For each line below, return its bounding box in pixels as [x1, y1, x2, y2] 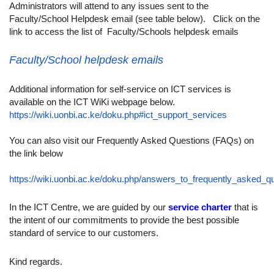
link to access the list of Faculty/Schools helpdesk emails [9, 27, 241, 37]
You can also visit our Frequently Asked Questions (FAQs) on [9, 135, 254, 146]
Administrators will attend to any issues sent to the [9, 1, 209, 12]
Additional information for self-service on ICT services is [9, 84, 231, 94]
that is [232, 202, 258, 213]
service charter [168, 202, 232, 213]
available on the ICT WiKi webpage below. [9, 97, 175, 107]
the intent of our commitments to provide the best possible [9, 215, 239, 226]
